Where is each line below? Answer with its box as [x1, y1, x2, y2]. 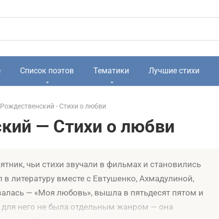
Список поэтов [20, 66, 74, 75]
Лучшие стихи [149, 66, 199, 75]
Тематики [93, 66, 129, 75]
